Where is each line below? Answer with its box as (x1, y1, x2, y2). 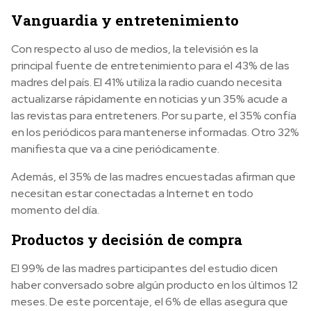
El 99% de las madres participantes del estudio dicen (11, 260, 278, 276)
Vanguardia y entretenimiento (11, 10, 239, 30)
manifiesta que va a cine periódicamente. (11, 141, 219, 156)
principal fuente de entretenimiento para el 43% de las (11, 58, 289, 73)
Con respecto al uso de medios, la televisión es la (11, 41, 258, 56)
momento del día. (11, 202, 99, 217)
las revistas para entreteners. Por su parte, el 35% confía (11, 108, 296, 123)
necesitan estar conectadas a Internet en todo (11, 185, 253, 201)
